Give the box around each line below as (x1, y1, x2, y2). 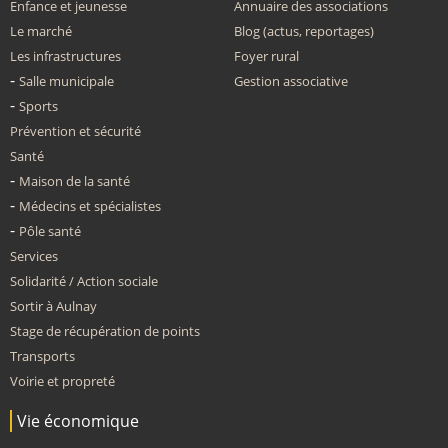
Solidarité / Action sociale (10, 272, 158, 290)
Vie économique (17, 410, 139, 432)
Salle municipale (19, 72, 114, 90)
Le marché (10, 22, 72, 40)
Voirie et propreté (10, 372, 115, 390)
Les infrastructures (10, 47, 121, 65)
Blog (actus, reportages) (234, 22, 374, 40)
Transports (10, 347, 75, 365)
